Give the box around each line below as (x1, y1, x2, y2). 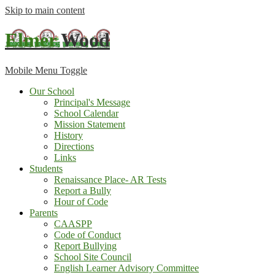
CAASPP (54, 218, 92, 229)
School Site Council (54, 251, 131, 262)
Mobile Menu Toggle (5, 64, 87, 76)
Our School (29, 85, 74, 96)
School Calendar (54, 107, 118, 118)
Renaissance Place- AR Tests (54, 174, 166, 185)
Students (29, 163, 63, 174)
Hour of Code (54, 196, 108, 207)
